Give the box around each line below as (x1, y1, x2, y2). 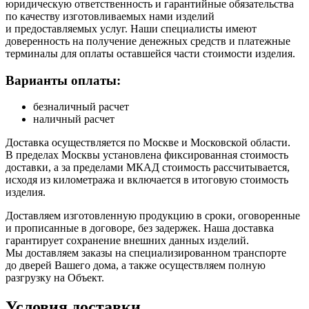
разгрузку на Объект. (6, 272, 104, 284)
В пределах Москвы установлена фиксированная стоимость (6, 149, 288, 161)
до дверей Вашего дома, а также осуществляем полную (6, 259, 266, 272)
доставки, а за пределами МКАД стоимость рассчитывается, (6, 161, 290, 174)
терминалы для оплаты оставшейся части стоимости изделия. (6, 47, 295, 59)
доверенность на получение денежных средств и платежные (6, 34, 290, 47)
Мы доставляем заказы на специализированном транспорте (6, 247, 286, 259)
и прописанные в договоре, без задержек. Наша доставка (6, 222, 274, 235)
